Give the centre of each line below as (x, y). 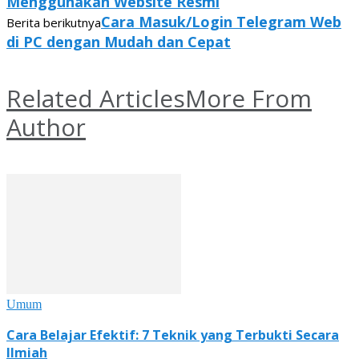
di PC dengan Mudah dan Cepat (119, 41)
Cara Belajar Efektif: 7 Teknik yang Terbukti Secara (173, 335)
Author (46, 127)
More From (248, 98)
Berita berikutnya (54, 22)
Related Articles (96, 98)
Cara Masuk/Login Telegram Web (221, 21)
